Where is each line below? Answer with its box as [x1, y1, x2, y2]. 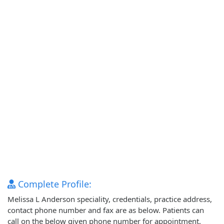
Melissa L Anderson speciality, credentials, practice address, [7, 194, 212, 204]
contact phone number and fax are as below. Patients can [7, 205, 204, 215]
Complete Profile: [15, 178, 91, 190]
